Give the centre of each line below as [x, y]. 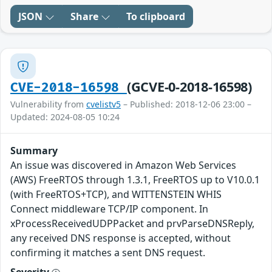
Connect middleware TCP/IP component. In [109, 209]
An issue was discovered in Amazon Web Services [123, 165]
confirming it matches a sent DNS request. [108, 253]
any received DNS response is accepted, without [121, 238]
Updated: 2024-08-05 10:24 [65, 117]
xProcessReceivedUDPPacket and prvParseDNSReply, [132, 224]
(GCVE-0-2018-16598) [189, 87]
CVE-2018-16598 [69, 88]
